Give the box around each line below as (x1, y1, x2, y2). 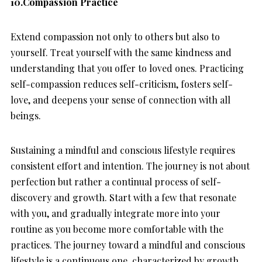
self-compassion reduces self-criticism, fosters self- (11, 78, 233, 91)
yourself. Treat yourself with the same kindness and (11, 46, 232, 59)
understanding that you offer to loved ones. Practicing (11, 62, 244, 75)
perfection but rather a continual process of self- (11, 175, 221, 188)
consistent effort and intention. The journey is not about (11, 160, 250, 173)
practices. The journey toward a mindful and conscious (11, 239, 245, 251)
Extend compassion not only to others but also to (11, 30, 220, 43)
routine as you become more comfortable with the (11, 223, 223, 236)
